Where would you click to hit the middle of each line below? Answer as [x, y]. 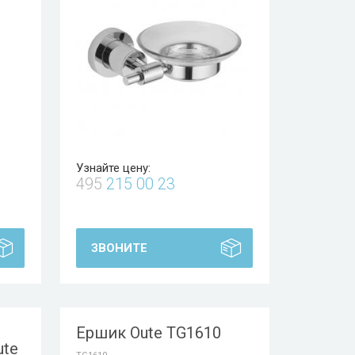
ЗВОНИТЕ [119, 248]
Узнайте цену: [113, 168]
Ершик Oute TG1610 [149, 333]
